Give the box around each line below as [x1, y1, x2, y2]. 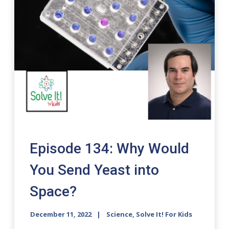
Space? [30, 182, 77, 200]
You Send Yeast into [30, 161, 159, 178]
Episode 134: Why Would [30, 140, 190, 157]
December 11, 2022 [30, 209, 92, 219]
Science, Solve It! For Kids [106, 209, 193, 219]
